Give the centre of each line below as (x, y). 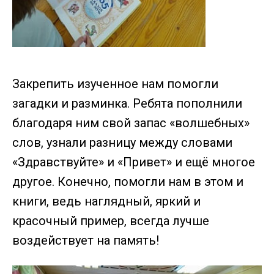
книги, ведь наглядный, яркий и (106, 202)
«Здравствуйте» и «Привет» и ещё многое (134, 162)
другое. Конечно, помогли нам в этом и (128, 182)
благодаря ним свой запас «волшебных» (131, 123)
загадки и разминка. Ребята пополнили (127, 104)
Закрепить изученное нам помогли (115, 84)
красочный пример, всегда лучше (111, 221)
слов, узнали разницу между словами (122, 143)
